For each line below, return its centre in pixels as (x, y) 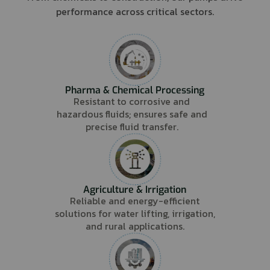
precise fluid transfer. (132, 126)
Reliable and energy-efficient (135, 200)
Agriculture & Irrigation (135, 189)
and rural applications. (135, 226)
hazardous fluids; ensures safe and (132, 114)
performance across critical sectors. (135, 11)
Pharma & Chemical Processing (135, 90)
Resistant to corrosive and (132, 101)
